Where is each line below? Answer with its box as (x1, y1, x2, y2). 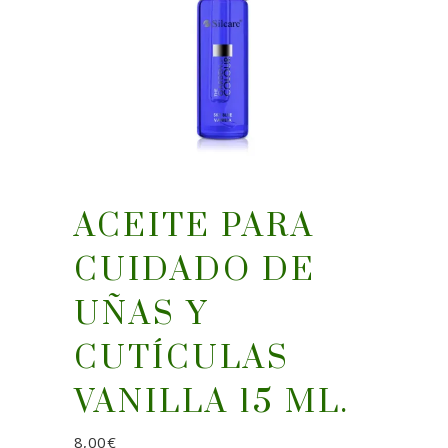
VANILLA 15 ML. (74, 382, 350, 423)
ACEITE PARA (74, 206, 315, 247)
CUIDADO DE (74, 250, 316, 291)
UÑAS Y (74, 294, 209, 335)
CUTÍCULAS (74, 338, 290, 379)
